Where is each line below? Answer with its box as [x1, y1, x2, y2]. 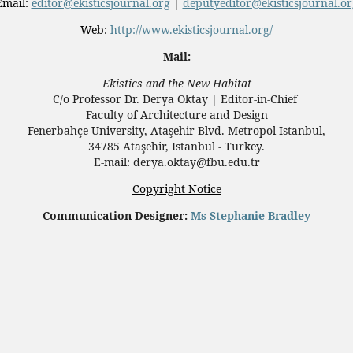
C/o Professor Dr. [53, 91, 143, 107]
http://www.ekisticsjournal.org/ [110, 22, 273, 38]
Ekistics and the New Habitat [102, 76, 251, 91]
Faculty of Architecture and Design [85, 107, 268, 123]
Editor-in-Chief [221, 91, 300, 107]
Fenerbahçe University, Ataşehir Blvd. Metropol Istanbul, [28, 123, 325, 139]
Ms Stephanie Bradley [191, 208, 310, 224]
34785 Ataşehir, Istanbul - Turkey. [88, 139, 265, 154]
